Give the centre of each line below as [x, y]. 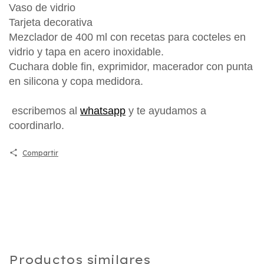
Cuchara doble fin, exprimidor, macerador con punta [131, 66]
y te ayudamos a [166, 110]
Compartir [40, 153]
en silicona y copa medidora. [76, 81]
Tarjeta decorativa [52, 22]
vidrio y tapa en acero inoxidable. [86, 52]
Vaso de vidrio [44, 7]
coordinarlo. [39, 125]
